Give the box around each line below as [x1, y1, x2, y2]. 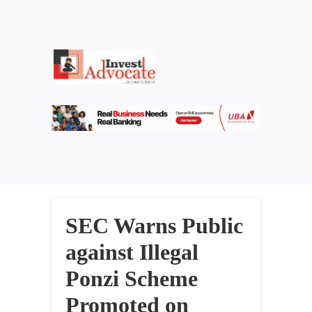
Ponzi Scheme [65, 266, 198, 292]
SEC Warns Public [65, 213, 243, 239]
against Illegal [65, 240, 198, 265]
